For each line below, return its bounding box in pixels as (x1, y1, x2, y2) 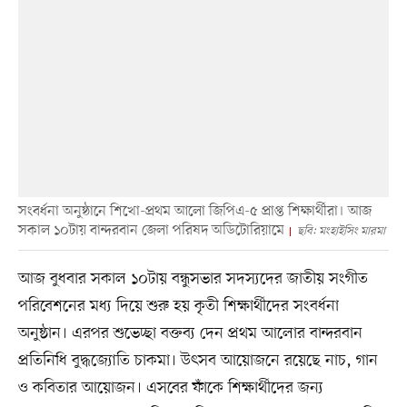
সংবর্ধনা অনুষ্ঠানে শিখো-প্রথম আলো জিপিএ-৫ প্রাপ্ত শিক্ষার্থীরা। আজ (17, 202, 372, 223)
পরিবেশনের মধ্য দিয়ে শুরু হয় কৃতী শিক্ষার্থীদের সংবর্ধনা (17, 295, 339, 318)
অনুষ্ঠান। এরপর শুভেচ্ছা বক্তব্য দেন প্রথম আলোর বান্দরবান (17, 323, 362, 345)
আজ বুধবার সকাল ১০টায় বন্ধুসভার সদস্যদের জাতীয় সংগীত (17, 268, 368, 291)
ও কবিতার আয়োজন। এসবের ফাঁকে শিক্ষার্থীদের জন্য (17, 377, 323, 400)
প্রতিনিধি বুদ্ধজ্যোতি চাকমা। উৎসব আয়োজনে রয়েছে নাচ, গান (17, 350, 378, 372)
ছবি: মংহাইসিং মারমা (296, 223, 385, 240)
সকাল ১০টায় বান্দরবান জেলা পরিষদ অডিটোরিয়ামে (17, 221, 284, 242)
